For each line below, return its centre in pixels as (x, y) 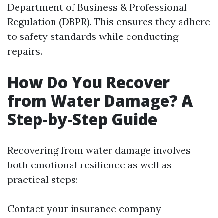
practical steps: (43, 179)
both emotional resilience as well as (90, 165)
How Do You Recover (89, 82)
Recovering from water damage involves (99, 150)
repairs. (25, 51)
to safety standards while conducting (93, 36)
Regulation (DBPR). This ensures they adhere (109, 22)
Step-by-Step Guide (82, 119)
